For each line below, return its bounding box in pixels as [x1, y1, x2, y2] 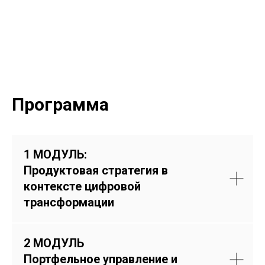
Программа [12, 94, 109, 115]
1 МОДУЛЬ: [24, 147, 90, 161]
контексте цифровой [24, 179, 141, 193]
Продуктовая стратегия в [24, 163, 168, 177]
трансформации [24, 195, 114, 209]
